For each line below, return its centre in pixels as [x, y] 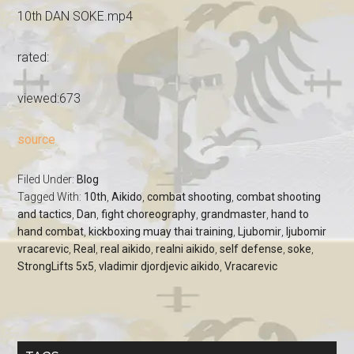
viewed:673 [49, 98]
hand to [290, 214]
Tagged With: [51, 197]
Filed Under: [47, 179]
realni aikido [186, 249]
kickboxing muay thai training [161, 232]
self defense [252, 249]
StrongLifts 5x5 [56, 266]
